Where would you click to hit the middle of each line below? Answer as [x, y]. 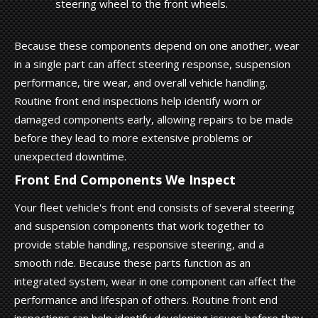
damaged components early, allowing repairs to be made [154, 119]
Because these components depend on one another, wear [157, 45]
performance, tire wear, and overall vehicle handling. [141, 82]
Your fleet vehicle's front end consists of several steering [154, 207]
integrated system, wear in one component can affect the [155, 281]
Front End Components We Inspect [125, 179]
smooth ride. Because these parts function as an [132, 262]
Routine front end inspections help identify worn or [138, 100]
